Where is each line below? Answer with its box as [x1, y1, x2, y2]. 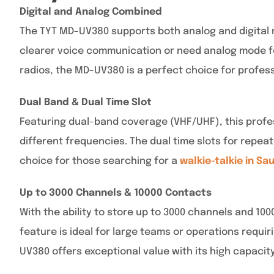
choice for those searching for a [20, 156, 180, 166]
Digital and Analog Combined [20, 7, 162, 17]
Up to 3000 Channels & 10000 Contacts [20, 188, 212, 198]
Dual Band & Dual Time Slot [20, 97, 152, 108]
